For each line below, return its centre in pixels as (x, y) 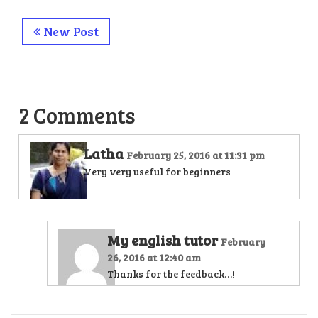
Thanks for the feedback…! (171, 274)
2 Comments (77, 115)
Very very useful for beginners (157, 171)
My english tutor (164, 240)
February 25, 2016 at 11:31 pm (195, 155)
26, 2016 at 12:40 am (154, 257)
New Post (70, 31)
